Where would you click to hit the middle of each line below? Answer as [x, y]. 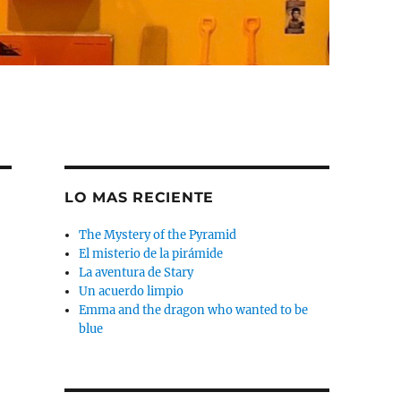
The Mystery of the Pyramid [158, 235]
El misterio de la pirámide [151, 254]
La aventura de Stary [137, 273]
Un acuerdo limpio [132, 292]
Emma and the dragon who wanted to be [194, 311]
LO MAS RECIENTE [139, 198]
